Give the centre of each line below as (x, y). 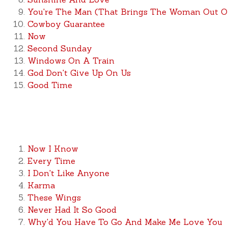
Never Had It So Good (72, 210)
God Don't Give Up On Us (79, 73)
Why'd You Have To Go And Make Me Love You (125, 222)
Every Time (51, 161)
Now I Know (53, 149)
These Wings (54, 197)
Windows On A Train (71, 61)
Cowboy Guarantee (66, 24)
